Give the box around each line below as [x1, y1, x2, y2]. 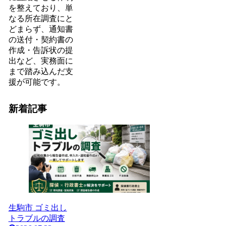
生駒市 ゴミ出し [8, 203, 67, 212]
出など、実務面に [8, 56, 73, 65]
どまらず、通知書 [8, 24, 73, 33]
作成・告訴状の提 [8, 45, 73, 54]
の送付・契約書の [8, 35, 73, 44]
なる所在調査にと [8, 14, 73, 23]
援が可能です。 [8, 77, 65, 86]
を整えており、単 [8, 3, 73, 12]
